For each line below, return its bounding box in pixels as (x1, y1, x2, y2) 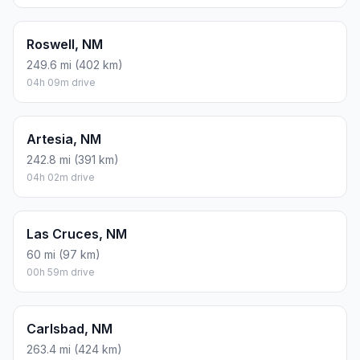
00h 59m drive (27, 266, 95, 279)
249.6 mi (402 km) (27, 58, 123, 72)
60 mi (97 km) (27, 247, 100, 262)
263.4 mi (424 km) (27, 342, 122, 357)
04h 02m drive (27, 171, 95, 184)
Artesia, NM (27, 131, 101, 148)
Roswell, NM (27, 36, 103, 53)
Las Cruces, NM (27, 226, 127, 243)
